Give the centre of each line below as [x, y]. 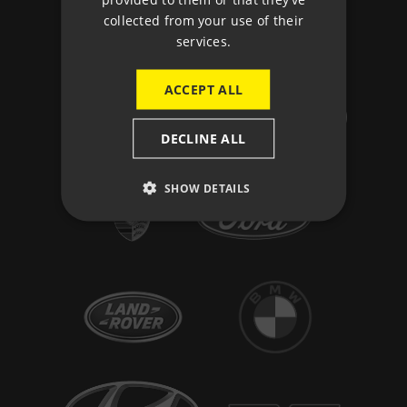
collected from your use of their [203, 20]
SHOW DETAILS [207, 188]
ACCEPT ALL [203, 89]
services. [203, 40]
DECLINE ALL [203, 138]
